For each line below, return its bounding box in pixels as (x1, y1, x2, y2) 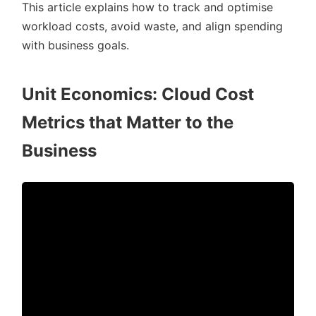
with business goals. (22, 38, 129, 52)
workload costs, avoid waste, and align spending (22, 19, 283, 33)
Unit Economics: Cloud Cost (22, 84, 254, 104)
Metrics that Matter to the (22, 112, 233, 133)
